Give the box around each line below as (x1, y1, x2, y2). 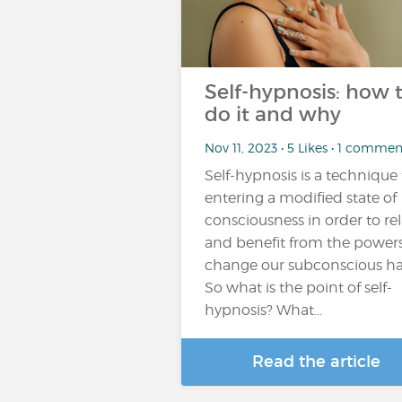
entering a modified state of (205, 189, 397, 206)
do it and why (205, 102, 341, 127)
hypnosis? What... (205, 301, 322, 319)
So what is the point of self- (205, 279, 392, 296)
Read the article (251, 352, 380, 371)
